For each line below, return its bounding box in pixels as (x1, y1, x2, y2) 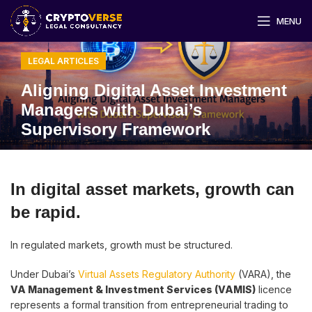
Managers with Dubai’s (21, 100, 202, 119)
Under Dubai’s (10, 268, 78, 280)
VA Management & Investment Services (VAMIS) (10, 283, 256, 295)
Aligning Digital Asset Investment (21, 81, 287, 100)
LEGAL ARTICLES (28, 56, 99, 66)
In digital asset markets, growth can (10, 180, 295, 198)
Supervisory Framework (21, 120, 210, 139)
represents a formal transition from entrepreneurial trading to (10, 299, 288, 311)
